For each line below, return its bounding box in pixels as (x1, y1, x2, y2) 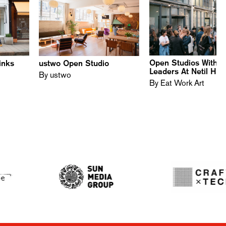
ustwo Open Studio (39, 58, 109, 69)
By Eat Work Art (149, 78, 204, 89)
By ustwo (39, 69, 72, 80)
